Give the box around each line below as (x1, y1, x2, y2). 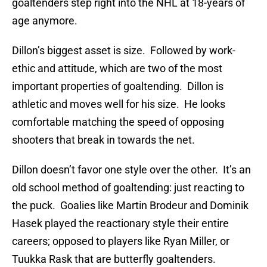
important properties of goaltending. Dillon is (12, 80, 223, 93)
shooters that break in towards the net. (12, 133, 195, 147)
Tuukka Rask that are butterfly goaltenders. (12, 253, 216, 266)
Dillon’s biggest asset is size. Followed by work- (12, 44, 235, 57)
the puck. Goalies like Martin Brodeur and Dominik (12, 199, 249, 212)
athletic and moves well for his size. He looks (12, 98, 225, 111)
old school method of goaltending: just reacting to (12, 181, 244, 194)
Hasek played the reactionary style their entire (12, 217, 229, 230)
